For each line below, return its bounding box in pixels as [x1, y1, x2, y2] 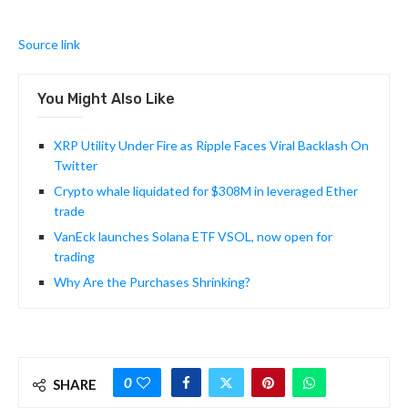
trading [54, 249, 95, 265]
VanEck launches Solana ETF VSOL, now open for [54, 229, 332, 245]
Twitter [54, 158, 97, 174]
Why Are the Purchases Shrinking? [54, 274, 250, 291]
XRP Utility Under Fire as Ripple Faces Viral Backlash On [54, 138, 369, 154]
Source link [18, 36, 80, 53]
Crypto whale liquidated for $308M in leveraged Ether [54, 183, 358, 199]
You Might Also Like [37, 90, 175, 108]
